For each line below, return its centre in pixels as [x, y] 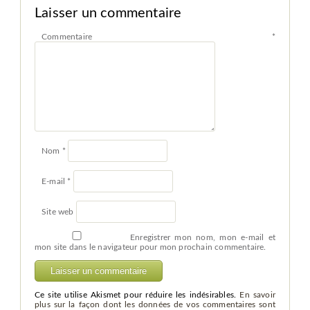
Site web [57, 211]
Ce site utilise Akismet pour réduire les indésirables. [137, 294]
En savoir [258, 294]
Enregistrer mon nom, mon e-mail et [203, 237]
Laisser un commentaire [108, 13]
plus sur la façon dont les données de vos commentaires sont [155, 304]
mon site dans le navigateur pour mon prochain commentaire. [150, 247]
